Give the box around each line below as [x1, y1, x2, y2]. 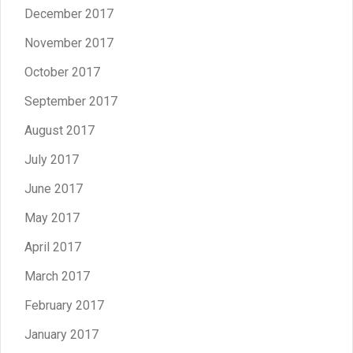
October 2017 [24, 64, 100, 80]
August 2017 [24, 122, 95, 138]
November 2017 [24, 35, 113, 50]
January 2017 [24, 326, 98, 342]
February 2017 [24, 297, 104, 313]
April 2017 [24, 239, 81, 255]
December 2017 [24, 6, 113, 21]
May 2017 [24, 210, 80, 225]
